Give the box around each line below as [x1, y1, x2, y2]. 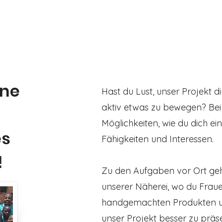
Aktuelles [88, 16, 125, 28]
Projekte [182, 16, 217, 28]
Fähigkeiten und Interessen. [101, 133, 214, 145]
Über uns [135, 16, 172, 28]
